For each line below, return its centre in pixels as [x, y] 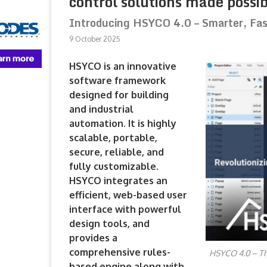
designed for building [119, 95]
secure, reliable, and [117, 152]
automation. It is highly [123, 123]
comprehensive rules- [120, 252]
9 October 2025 [95, 39]
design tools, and [109, 223]
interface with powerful [125, 209]
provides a [93, 238]
